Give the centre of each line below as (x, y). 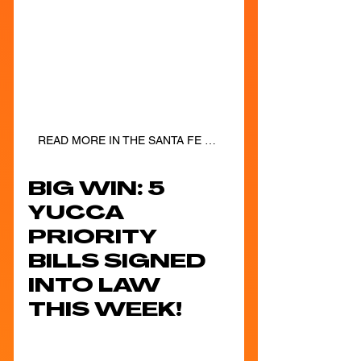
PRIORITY (95, 238)
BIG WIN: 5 (99, 190)
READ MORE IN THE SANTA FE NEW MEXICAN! (210, 140)
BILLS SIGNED (119, 262)
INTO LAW (97, 286)
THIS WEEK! (105, 311)
